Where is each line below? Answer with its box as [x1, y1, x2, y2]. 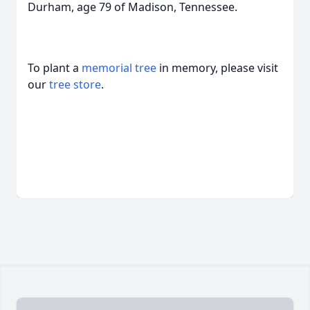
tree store [49, 77, 101, 92]
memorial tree [82, 60, 156, 75]
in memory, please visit [156, 60, 278, 75]
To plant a [28, 60, 82, 75]
